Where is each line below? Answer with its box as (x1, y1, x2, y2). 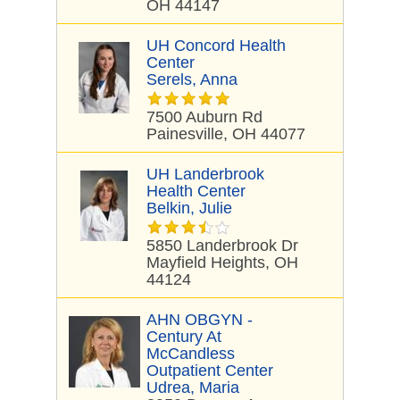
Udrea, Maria (146, 379, 239, 396)
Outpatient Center (146, 362, 273, 379)
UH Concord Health (146, 37, 286, 54)
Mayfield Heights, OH (146, 254, 298, 271)
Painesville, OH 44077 (146, 125, 305, 143)
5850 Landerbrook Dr (146, 237, 298, 254)
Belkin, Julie (146, 199, 232, 217)
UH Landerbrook (146, 165, 264, 183)
